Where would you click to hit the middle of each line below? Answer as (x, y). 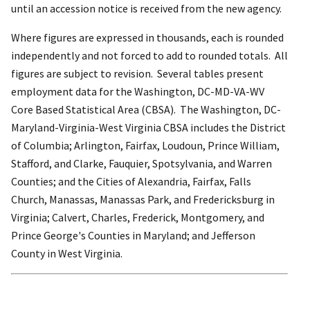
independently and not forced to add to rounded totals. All (149, 56)
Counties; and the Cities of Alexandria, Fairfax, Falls (131, 182)
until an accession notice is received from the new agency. (146, 9)
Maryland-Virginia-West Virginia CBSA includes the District (148, 128)
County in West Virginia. (67, 254)
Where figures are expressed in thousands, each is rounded (147, 38)
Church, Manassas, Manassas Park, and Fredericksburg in (143, 200)
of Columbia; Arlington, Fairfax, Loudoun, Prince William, (145, 146)
